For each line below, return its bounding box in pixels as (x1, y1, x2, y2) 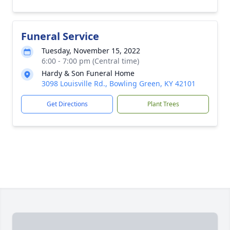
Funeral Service (21, 29, 99, 43)
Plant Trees (147, 100, 179, 108)
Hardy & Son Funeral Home (42, 68, 135, 78)
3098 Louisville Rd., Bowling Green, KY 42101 (42, 79, 196, 88)
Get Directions (46, 100, 88, 108)
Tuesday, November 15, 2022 (42, 46, 140, 55)
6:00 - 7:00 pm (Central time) (42, 56, 139, 66)
